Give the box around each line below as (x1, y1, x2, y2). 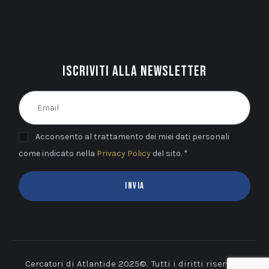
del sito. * (151, 148, 189, 159)
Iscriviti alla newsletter (62, 62, 207, 80)
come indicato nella (19, 148, 97, 159)
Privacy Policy (97, 148, 151, 159)
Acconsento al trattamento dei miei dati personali (35, 131, 230, 142)
